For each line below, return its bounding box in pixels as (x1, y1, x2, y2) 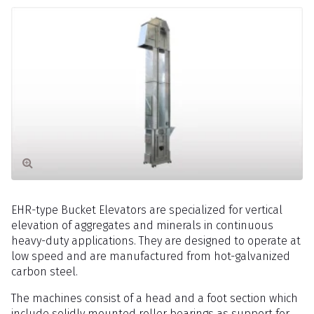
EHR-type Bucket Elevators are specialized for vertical (11, 203, 282, 217)
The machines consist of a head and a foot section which (11, 291, 298, 305)
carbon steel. (11, 264, 78, 278)
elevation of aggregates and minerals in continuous (11, 218, 273, 232)
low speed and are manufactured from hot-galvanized (11, 249, 290, 263)
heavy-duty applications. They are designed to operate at (11, 233, 301, 247)
